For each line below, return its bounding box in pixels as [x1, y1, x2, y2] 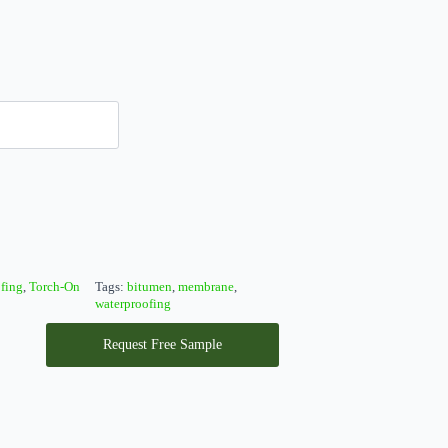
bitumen [127, 280, 173, 294]
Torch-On [29, 280, 81, 294]
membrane [178, 280, 235, 294]
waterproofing [95, 297, 172, 311]
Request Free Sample [102, 337, 222, 352]
